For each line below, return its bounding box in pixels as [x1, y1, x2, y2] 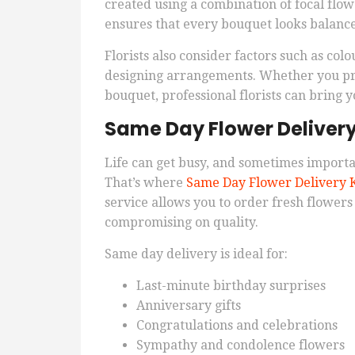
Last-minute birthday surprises [136, 278, 326, 294]
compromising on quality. [105, 215, 258, 231]
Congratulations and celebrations [136, 318, 338, 334]
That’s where [105, 175, 186, 191]
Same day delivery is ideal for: [105, 246, 288, 262]
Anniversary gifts [136, 298, 241, 314]
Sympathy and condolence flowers [136, 338, 345, 353]
